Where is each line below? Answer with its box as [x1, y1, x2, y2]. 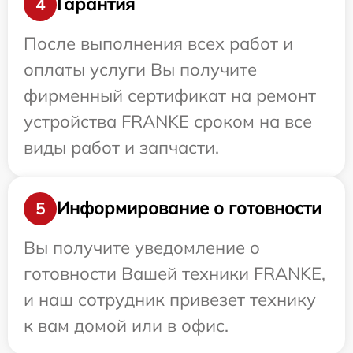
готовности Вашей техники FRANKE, [24, 262, 325, 284]
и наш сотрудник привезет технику [24, 288, 316, 310]
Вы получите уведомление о [24, 236, 260, 258]
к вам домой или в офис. [24, 314, 229, 336]
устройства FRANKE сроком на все [24, 110, 312, 132]
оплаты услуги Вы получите [24, 58, 257, 80]
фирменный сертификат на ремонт [24, 84, 316, 106]
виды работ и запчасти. [24, 136, 219, 158]
